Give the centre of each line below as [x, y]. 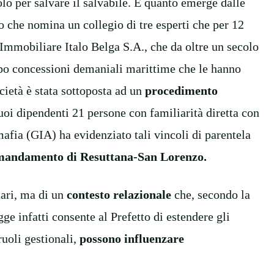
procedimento [181, 90]
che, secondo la [211, 194]
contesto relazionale [119, 194]
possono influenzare [132, 238]
